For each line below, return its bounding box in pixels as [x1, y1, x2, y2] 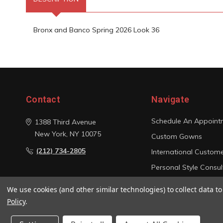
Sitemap [151, 194, 179, 203]
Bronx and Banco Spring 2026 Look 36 [33, 25, 159, 34]
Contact [26, 94, 60, 105]
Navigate [151, 94, 189, 105]
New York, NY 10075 [35, 129, 101, 138]
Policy [7, 197, 25, 206]
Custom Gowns [151, 132, 202, 141]
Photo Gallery [151, 178, 196, 187]
